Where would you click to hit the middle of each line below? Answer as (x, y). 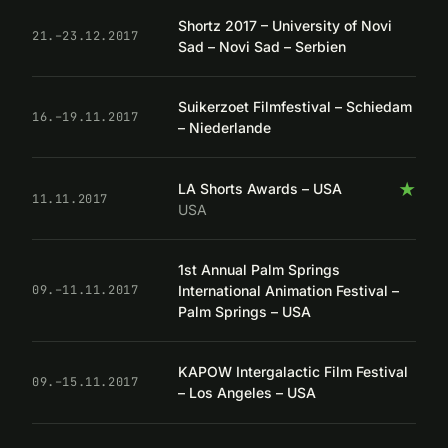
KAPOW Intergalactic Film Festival (293, 372)
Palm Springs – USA (244, 311)
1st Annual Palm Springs (259, 269)
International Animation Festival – (288, 290)
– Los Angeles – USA (247, 393)
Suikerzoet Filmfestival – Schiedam (295, 107)
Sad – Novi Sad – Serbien (262, 46)
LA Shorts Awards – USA (260, 188)
